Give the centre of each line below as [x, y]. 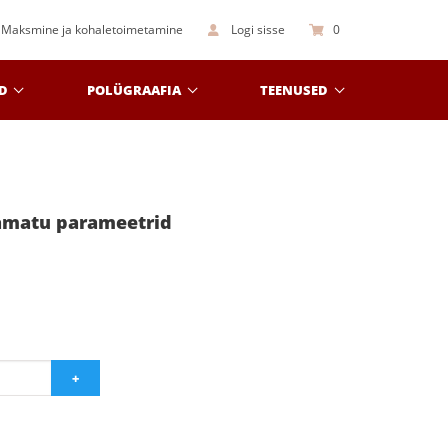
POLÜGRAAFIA [133, 89]
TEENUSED [293, 89]
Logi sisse [258, 29]
